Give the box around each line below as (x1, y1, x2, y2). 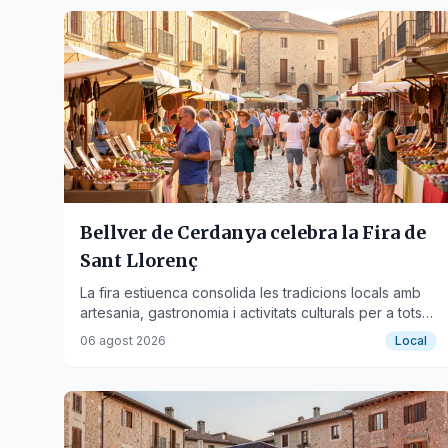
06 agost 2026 (80, 333, 166, 348)
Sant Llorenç (80, 249, 198, 272)
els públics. (80, 324, 153, 341)
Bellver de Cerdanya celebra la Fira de (80, 221, 426, 244)
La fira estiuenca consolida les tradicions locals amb (80, 284, 421, 301)
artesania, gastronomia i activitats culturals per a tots (80, 304, 422, 321)
